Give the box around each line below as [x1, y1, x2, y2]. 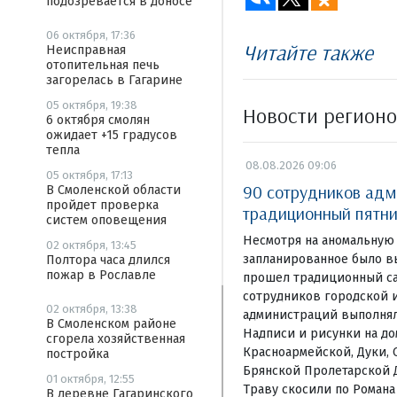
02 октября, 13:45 [46, 238, 136, 252]
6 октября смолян [46, 113, 150, 128]
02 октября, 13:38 [46, 302, 137, 315]
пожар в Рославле [46, 268, 156, 283]
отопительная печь [46, 58, 160, 73]
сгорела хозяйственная [46, 331, 185, 346]
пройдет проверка [46, 198, 159, 213]
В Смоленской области [46, 183, 181, 198]
